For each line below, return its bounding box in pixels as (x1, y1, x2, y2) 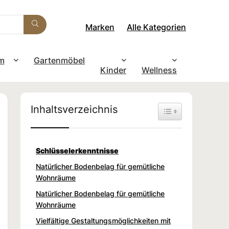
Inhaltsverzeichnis (31, 102, 118, 116)
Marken (85, 21, 114, 32)
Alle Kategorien (127, 21, 186, 32)
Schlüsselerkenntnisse (36, 146, 119, 155)
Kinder (100, 64, 126, 75)
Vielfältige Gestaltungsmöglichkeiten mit (36, 216, 171, 225)
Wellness (142, 64, 177, 75)
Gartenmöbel (34, 55, 85, 65)
